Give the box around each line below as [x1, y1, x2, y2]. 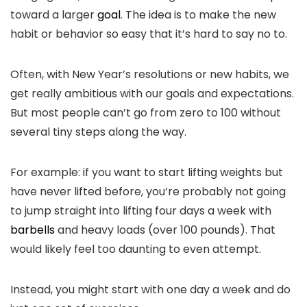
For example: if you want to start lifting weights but [10, 164, 283, 180]
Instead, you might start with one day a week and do [10, 282, 291, 297]
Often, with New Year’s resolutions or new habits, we [10, 66, 289, 82]
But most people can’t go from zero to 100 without [10, 105, 281, 121]
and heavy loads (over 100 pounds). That [55, 222, 275, 238]
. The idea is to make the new [121, 7, 276, 23]
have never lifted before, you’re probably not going [10, 184, 286, 199]
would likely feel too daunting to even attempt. [10, 241, 261, 257]
